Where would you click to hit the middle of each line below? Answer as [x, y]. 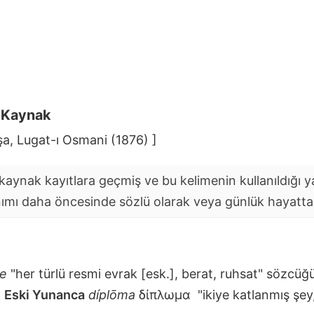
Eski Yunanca [45, 294]
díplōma [112, 294]
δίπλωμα [165, 294]
